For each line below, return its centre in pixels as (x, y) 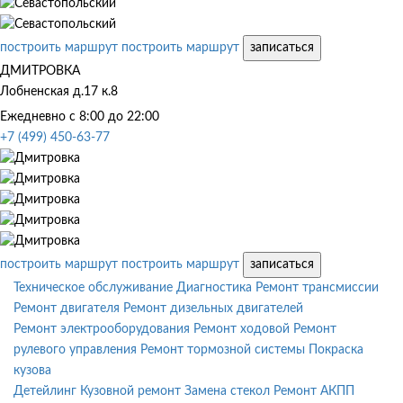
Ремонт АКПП (314, 391)
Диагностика (214, 287)
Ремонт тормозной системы (223, 349)
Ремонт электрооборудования (102, 329)
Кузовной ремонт (130, 391)
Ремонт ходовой (242, 329)
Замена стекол (227, 391)
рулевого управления (75, 349)
